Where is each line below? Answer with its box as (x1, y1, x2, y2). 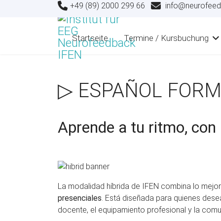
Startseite (72, 33, 108, 43)
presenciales (58, 193, 102, 203)
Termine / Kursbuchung (124, 33, 209, 43)
